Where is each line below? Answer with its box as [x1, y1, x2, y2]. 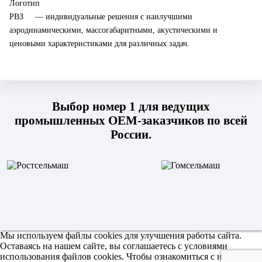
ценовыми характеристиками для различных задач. [9, 39, 189, 48]
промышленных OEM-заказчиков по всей [15, 113, 247, 127]
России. [111, 127, 151, 141]
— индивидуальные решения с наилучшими [33, 12, 192, 21]
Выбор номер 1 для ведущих [52, 99, 210, 113]
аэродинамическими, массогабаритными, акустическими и [9, 25, 218, 35]
